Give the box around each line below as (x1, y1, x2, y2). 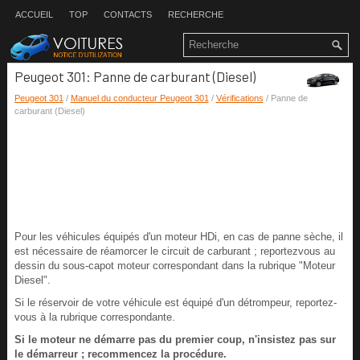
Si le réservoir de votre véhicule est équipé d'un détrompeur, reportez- (14, 297, 337, 309)
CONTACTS (103, 10, 152, 19)
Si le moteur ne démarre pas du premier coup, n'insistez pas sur (14, 333, 336, 346)
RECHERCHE (167, 10, 223, 19)
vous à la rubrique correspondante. (14, 311, 175, 324)
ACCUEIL (14, 10, 53, 19)
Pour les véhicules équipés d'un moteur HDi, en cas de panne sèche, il (14, 231, 343, 243)
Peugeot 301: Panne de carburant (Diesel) (14, 68, 256, 85)
